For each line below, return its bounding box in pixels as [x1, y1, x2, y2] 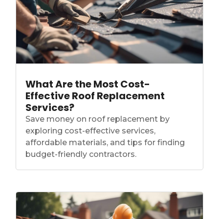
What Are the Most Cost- [25, 77, 151, 91]
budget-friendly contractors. [25, 150, 137, 159]
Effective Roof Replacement [25, 89, 165, 103]
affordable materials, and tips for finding [25, 138, 185, 148]
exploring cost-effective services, [25, 126, 156, 136]
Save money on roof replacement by [25, 114, 170, 124]
